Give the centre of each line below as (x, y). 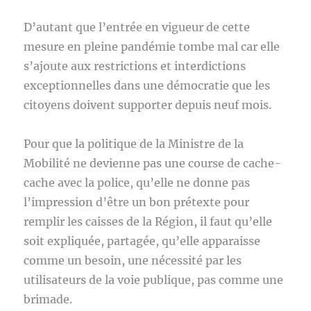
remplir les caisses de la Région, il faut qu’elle (148, 221)
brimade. (50, 299)
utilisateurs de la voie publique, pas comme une (154, 280)
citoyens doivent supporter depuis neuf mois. (148, 105)
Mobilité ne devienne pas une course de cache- (153, 163)
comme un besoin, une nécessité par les (133, 260)
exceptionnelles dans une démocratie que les (147, 85)
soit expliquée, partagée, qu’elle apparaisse (142, 241)
